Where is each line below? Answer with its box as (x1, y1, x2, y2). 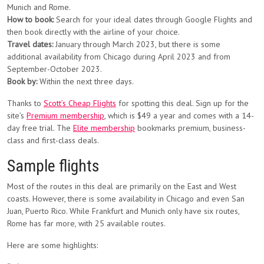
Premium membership (27, 110, 104, 121)
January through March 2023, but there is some (53, 39, 220, 49)
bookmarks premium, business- (135, 123, 246, 133)
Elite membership (73, 123, 135, 133)
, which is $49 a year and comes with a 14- (104, 110, 254, 121)
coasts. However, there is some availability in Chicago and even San (7, 193, 245, 204)
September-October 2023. (7, 64, 102, 74)
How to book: (7, 14, 54, 25)
